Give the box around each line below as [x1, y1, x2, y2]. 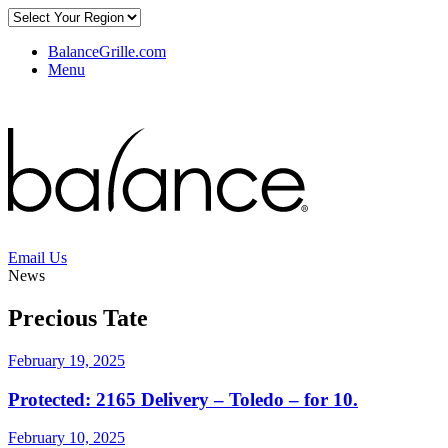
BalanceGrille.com [48, 43, 166, 60]
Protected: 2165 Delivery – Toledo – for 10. [8, 388, 358, 410]
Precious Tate [8, 304, 148, 331]
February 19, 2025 [8, 351, 125, 369]
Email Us [8, 249, 67, 266]
